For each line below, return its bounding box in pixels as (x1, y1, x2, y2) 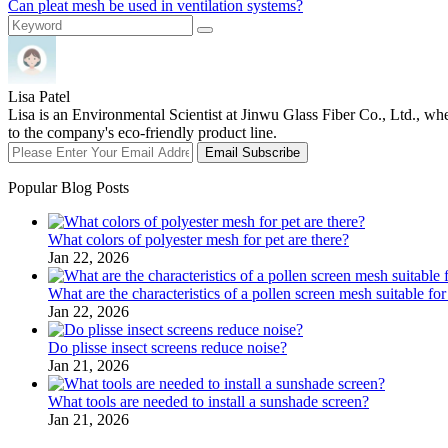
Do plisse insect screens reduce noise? (48, 338, 287, 356)
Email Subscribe (205, 144, 300, 160)
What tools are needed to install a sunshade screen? (48, 392, 369, 410)
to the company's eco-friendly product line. (8, 123, 277, 141)
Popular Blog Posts (8, 178, 129, 196)
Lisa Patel (8, 87, 70, 105)
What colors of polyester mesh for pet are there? (48, 230, 349, 248)
